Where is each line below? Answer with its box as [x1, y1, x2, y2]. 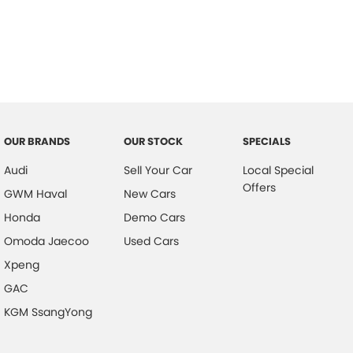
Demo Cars [123, 209, 185, 225]
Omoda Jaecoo [4, 232, 89, 249]
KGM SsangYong [4, 303, 92, 320]
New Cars [123, 185, 176, 202]
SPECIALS [243, 133, 292, 149]
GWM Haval [4, 185, 67, 202]
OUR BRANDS [4, 133, 70, 149]
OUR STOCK [123, 133, 183, 149]
